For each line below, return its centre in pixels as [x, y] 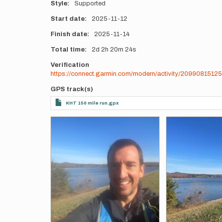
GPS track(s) [72, 89]
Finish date [69, 34]
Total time [68, 50]
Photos [62, 120]
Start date [68, 19]
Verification [70, 65]
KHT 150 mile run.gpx [92, 103]
